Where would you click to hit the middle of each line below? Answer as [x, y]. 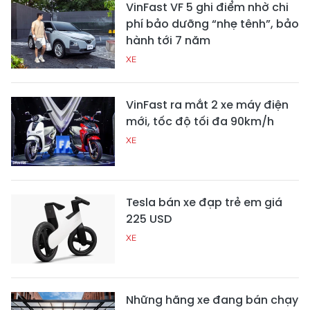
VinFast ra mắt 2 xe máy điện [207, 105]
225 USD [149, 219]
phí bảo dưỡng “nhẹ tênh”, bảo [212, 24]
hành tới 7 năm [168, 41]
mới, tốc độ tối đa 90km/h [200, 122]
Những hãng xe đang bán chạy [212, 300]
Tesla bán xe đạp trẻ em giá [204, 203]
